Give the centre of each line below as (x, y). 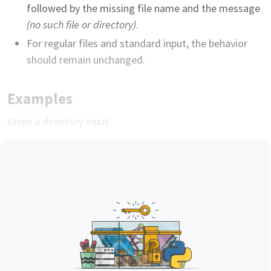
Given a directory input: (59, 122)
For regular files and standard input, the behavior (137, 44)
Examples (40, 99)
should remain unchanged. (86, 60)
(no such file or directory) (81, 24)
